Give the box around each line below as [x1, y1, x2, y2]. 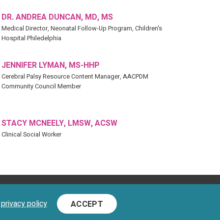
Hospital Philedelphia [1, 34, 61, 43]
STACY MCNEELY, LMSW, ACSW [1, 117, 117, 130]
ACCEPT [70, 198, 104, 211]
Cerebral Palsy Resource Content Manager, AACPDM [1, 72, 148, 82]
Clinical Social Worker [1, 130, 61, 139]
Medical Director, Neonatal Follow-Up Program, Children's [1, 24, 162, 33]
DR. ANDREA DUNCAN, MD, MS [1, 11, 113, 24]
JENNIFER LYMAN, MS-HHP [1, 59, 100, 72]
